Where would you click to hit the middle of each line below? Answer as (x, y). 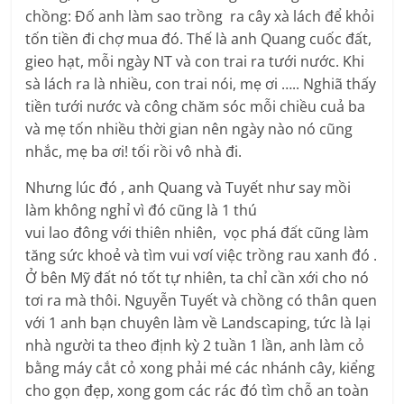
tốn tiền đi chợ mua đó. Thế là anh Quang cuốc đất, (199, 39)
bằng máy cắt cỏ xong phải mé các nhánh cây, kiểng (201, 368)
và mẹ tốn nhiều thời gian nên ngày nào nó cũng (189, 129)
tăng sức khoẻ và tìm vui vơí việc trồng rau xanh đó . (202, 256)
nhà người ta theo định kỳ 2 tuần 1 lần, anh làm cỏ (195, 346)
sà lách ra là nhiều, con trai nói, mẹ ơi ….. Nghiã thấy (201, 84)
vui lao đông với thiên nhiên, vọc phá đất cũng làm (197, 233)
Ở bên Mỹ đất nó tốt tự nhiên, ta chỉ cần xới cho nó (197, 278)
